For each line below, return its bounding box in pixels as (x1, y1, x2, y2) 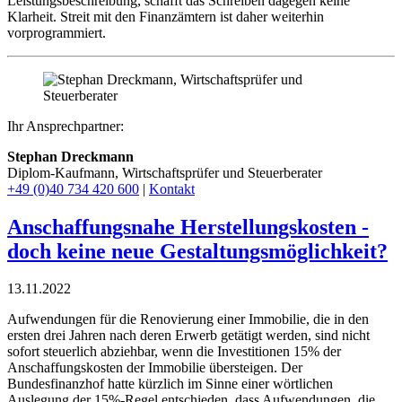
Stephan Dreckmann (7, 148, 134, 164)
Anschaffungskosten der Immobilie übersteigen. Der (7, 360, 302, 376)
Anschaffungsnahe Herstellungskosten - (7, 214, 369, 239)
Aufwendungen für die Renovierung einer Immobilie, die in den (7, 311, 369, 328)
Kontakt (149, 180, 195, 197)
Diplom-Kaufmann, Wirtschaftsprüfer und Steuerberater (7, 164, 322, 180)
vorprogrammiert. (7, 24, 106, 40)
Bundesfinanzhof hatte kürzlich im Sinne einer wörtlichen (7, 376, 333, 392)
